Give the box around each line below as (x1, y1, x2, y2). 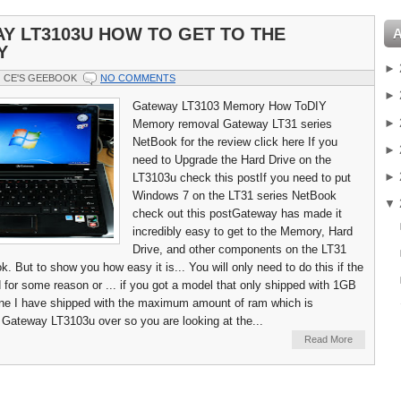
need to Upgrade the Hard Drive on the (132, 153, 331, 167)
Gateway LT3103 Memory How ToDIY (132, 99, 327, 114)
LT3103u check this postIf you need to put (132, 171, 351, 185)
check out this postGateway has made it (132, 207, 342, 221)
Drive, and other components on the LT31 (132, 243, 346, 257)
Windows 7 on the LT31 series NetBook (132, 189, 337, 203)
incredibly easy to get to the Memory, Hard (132, 225, 353, 239)
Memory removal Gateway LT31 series (132, 117, 332, 132)
